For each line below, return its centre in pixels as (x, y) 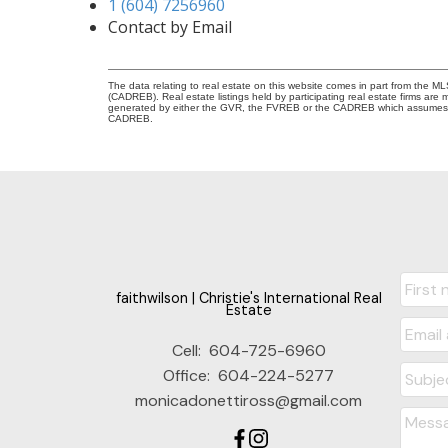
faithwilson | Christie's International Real (248, 298)
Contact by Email (169, 26)
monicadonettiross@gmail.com (249, 401)
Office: (189, 376)
